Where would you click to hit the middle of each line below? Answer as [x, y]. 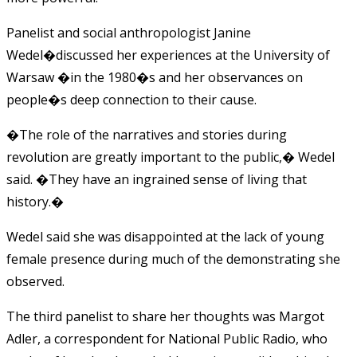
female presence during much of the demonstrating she [173, 259]
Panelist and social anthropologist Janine [129, 32]
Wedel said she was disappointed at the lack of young [165, 236]
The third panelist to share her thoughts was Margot [165, 316]
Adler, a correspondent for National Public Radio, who [167, 338]
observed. [35, 281]
